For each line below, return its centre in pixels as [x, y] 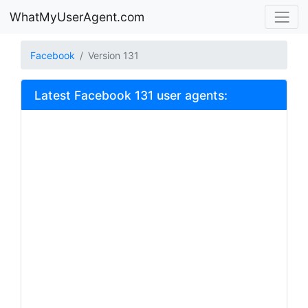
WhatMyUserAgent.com [77, 16]
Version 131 [113, 55]
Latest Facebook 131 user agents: [131, 95]
